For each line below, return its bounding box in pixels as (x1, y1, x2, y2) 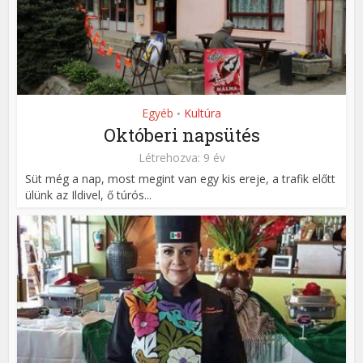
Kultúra (184, 105, 221, 121)
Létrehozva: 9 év (138, 149, 225, 165)
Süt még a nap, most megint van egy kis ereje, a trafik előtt (25, 170, 336, 186)
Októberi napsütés (103, 122, 260, 147)
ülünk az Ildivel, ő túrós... (25, 186, 152, 203)
